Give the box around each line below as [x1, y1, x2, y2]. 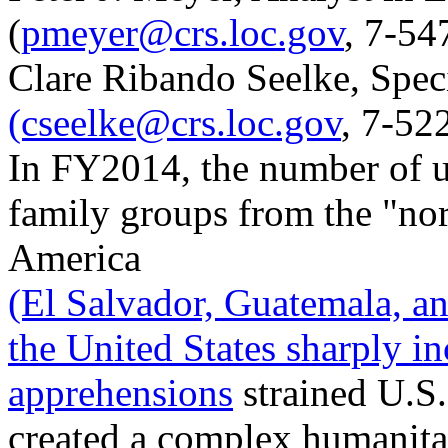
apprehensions [8, 371, 233, 414]
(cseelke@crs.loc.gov [8, 101, 341, 144]
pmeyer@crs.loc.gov [21, 11, 344, 54]
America [8, 236, 141, 279]
